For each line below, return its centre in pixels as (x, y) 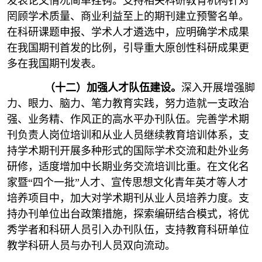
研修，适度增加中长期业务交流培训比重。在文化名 (128, 167)
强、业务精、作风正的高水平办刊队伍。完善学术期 (128, 119)
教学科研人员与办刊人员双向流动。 (91, 246)
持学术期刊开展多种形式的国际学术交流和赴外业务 (128, 151)
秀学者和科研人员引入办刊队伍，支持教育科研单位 (128, 230)
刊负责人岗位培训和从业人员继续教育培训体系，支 (128, 135)
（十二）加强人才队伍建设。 (113, 88)
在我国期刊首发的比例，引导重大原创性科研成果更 (128, 48)
